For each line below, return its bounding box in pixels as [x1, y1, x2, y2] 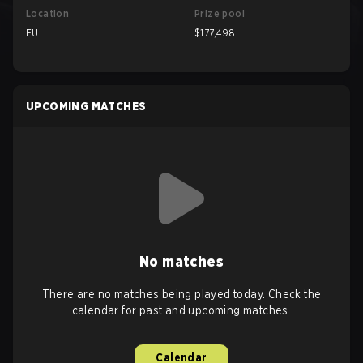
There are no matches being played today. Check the [41, 288, 322, 301]
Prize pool [194, 7, 245, 19]
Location [26, 7, 70, 19]
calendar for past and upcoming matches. [71, 304, 292, 317]
